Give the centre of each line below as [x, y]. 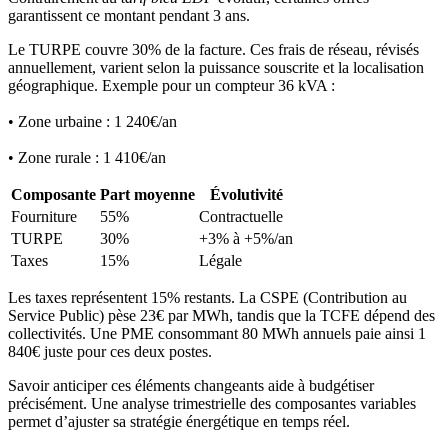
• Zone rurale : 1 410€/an [87, 158]
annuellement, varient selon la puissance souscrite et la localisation [216, 68]
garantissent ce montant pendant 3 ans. [129, 16]
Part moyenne [147, 195]
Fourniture [44, 217]
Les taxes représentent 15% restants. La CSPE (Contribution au [207, 298]
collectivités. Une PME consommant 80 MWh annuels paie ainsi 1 [217, 334]
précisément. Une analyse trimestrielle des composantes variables [212, 404]
